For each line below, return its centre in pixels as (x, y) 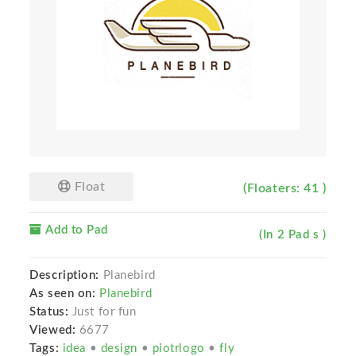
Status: (51, 312)
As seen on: (63, 294)
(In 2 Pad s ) (293, 235)
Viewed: (53, 331)
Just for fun (104, 312)
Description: (65, 276)
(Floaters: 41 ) (285, 189)
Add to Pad (75, 230)
